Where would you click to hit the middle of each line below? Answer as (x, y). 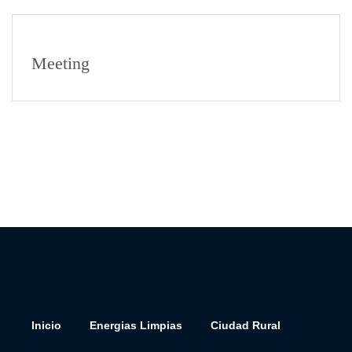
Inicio (47, 325)
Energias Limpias (136, 325)
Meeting (60, 63)
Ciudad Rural (246, 325)
